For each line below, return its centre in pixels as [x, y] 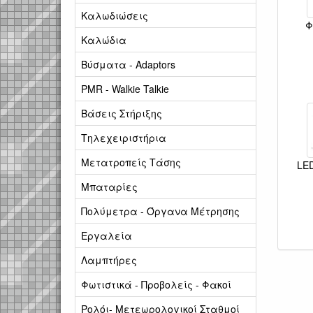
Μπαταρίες [109, 187]
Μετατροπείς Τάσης [131, 162]
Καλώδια [104, 40]
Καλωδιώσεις [115, 15]
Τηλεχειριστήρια [124, 138]
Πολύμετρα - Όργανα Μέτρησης [160, 211]
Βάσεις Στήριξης [122, 113]
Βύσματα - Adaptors [128, 64]
